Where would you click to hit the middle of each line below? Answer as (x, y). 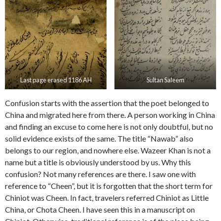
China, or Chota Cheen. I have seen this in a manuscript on (100, 210)
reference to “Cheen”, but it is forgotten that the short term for (109, 186)
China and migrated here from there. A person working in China (110, 115)
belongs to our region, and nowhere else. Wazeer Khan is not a (108, 150)
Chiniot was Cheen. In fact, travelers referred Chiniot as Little (107, 198)
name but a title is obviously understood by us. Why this (98, 162)
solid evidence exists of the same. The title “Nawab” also (99, 139)
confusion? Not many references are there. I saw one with (100, 174)
